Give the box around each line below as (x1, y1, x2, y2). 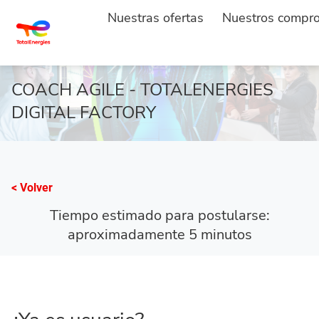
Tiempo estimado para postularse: (49, 205, 270, 225)
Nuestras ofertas (107, 9, 204, 26)
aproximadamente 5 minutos (67, 224, 252, 244)
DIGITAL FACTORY (11, 100, 156, 124)
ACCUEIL (11, 43, 51, 56)
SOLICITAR (127, 43, 176, 56)
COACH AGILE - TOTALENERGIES (11, 78, 273, 101)
